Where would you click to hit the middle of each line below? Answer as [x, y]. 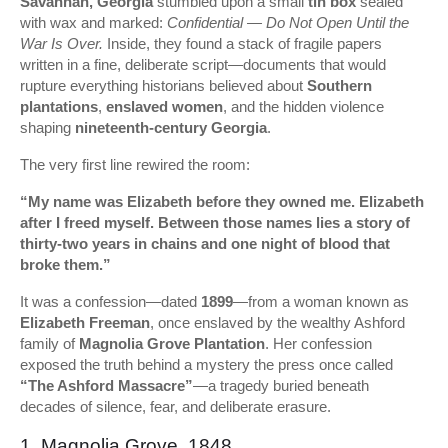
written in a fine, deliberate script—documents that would [203, 64]
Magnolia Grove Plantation [172, 343]
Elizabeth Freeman [85, 322]
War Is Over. [61, 43]
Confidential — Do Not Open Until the [288, 22]
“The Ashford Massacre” [106, 385]
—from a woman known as [321, 301]
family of [49, 343]
